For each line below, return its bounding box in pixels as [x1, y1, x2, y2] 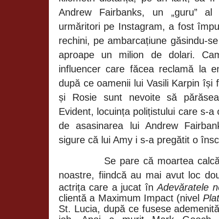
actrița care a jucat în [59, 181, 157, 193]
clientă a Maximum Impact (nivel [59, 192, 203, 203]
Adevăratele [157, 181, 213, 193]
